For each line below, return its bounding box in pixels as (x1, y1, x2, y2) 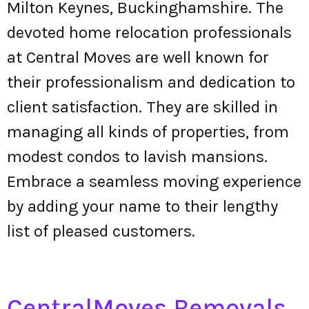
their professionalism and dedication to (7, 72, 295, 92)
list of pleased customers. (7, 221, 195, 241)
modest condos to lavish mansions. (7, 147, 268, 167)
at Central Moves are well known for (7, 48, 269, 68)
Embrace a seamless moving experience (7, 172, 301, 192)
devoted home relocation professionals (7, 23, 292, 43)
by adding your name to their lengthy (7, 197, 278, 217)
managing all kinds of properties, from (7, 122, 289, 142)
